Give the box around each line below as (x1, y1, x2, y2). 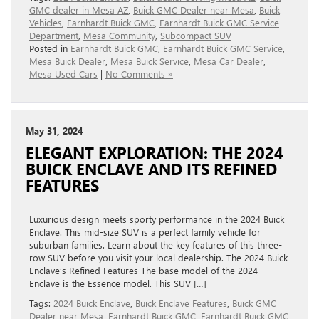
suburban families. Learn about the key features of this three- (29, 238, 282, 251)
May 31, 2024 (26, 124, 83, 137)
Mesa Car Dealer (194, 54, 263, 67)
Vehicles (29, 16, 62, 28)
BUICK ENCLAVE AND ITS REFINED (26, 158, 277, 179)
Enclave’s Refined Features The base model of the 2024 (29, 263, 258, 276)
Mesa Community (83, 28, 155, 41)
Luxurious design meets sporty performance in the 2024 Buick (29, 212, 284, 225)
